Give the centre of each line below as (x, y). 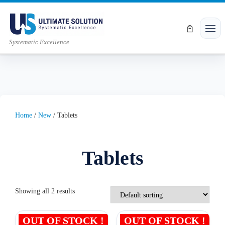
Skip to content (37, 14)
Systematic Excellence (39, 42)
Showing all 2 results (45, 191)
